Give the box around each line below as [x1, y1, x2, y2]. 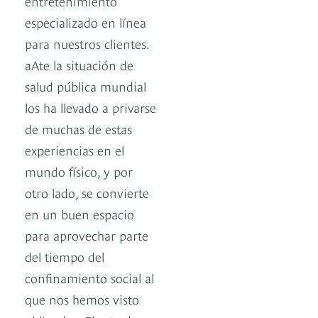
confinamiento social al [25, 268, 154, 287]
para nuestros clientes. [25, 34, 149, 53]
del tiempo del [25, 247, 104, 265]
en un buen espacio [25, 204, 134, 223]
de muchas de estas [25, 119, 132, 138]
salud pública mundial [25, 77, 146, 95]
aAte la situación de [25, 55, 133, 74]
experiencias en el [25, 141, 124, 159]
